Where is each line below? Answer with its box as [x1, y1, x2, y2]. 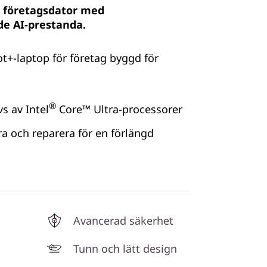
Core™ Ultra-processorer [56, 102, 182, 116]
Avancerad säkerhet [73, 213, 173, 228]
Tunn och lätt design [73, 241, 177, 256]
